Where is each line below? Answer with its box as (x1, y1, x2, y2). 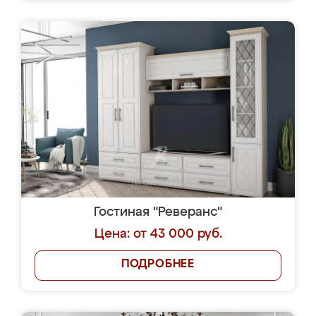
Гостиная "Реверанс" (94, 206, 222, 219)
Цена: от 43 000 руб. (94, 228, 222, 241)
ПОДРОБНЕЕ (121, 259, 195, 270)
